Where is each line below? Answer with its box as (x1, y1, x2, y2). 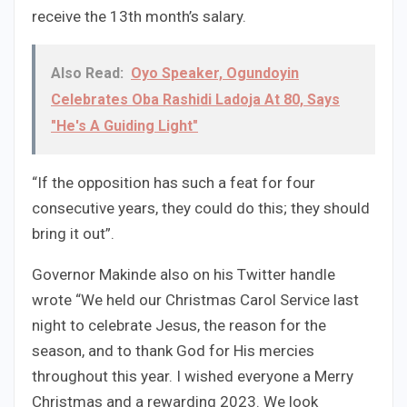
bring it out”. (32, 224, 114, 243)
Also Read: (51, 65, 124, 83)
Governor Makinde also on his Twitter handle (32, 265, 335, 284)
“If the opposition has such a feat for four (32, 174, 315, 193)
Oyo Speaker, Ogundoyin (131, 65, 299, 83)
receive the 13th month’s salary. (32, 7, 246, 26)
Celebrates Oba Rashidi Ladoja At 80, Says (51, 91, 340, 109)
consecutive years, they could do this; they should (32, 199, 370, 218)
